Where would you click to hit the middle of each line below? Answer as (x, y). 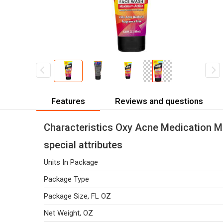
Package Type (66, 179)
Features (68, 101)
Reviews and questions (159, 101)
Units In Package (71, 162)
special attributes (83, 145)
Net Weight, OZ (68, 213)
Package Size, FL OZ (77, 196)
